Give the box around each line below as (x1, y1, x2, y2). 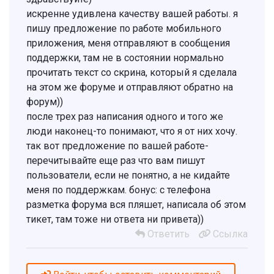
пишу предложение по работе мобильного (26, 22, 221, 34)
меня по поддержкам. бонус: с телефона (26, 183, 210, 196)
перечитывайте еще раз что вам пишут (26, 154, 205, 166)
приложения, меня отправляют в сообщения (26, 37, 230, 49)
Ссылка (210, 228, 248, 240)
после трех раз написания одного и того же (26, 110, 223, 122)
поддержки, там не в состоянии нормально (26, 51, 224, 64)
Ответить (145, 228, 190, 240)
